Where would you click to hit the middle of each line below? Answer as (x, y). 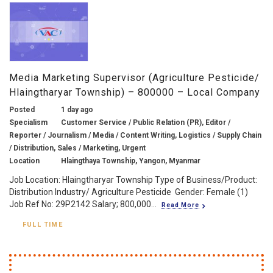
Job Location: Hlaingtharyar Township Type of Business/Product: (133, 179)
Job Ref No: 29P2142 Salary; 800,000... (83, 204)
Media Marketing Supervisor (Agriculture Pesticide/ (134, 77)
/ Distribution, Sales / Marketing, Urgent (77, 148)
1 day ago (77, 109)
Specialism (28, 122)
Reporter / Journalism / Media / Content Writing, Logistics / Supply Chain (135, 135)
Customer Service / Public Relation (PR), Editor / (146, 122)
